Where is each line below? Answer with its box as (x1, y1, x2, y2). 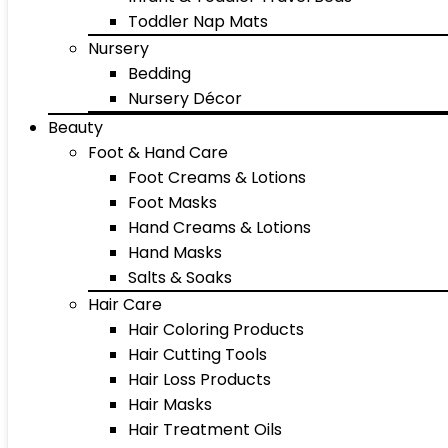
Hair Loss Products (128, 368, 271, 391)
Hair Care (88, 293, 162, 316)
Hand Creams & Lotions (128, 216, 311, 239)
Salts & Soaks (128, 266, 232, 289)
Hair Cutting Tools (128, 343, 267, 366)
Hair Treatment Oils (128, 418, 282, 441)
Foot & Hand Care (88, 141, 228, 164)
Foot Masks (128, 191, 217, 214)
